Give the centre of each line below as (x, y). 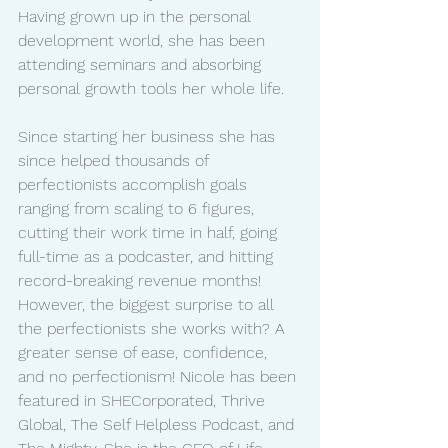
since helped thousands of (115, 160)
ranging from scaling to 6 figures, (138, 208)
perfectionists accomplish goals (135, 184)
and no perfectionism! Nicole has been (159, 376)
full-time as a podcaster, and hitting (148, 256)
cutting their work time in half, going (150, 232)
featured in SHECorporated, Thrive (144, 400)
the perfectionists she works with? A (154, 328)
